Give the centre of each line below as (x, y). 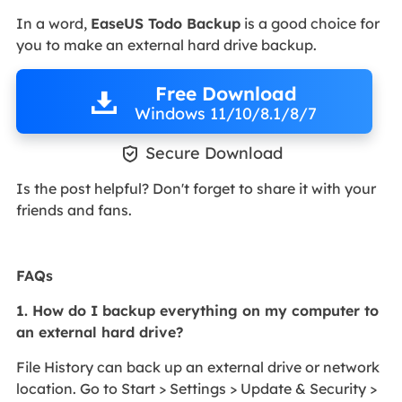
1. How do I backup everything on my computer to (197, 311)
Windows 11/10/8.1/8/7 (226, 113)
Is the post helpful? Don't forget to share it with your (196, 189)
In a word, (53, 24)
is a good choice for (310, 24)
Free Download (226, 93)
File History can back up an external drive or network (197, 367)
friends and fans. (74, 210)
